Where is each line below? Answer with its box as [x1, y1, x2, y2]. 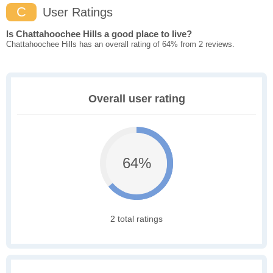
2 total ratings [110, 214, 163, 224]
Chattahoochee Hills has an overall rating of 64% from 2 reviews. [6, 40, 235, 49]
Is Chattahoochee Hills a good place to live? [6, 29, 192, 40]
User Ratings [39, 5, 113, 19]
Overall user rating [88, 93, 185, 105]
